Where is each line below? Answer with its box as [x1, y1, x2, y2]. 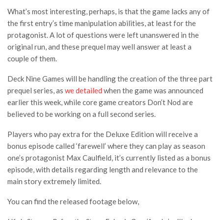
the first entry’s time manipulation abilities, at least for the [7, 19, 196, 28]
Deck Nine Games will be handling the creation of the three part [7, 74, 213, 83]
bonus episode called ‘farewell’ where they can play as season [7, 141, 205, 151]
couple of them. [7, 54, 57, 63]
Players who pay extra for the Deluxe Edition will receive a [7, 130, 198, 139]
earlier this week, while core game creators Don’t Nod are [7, 98, 193, 107]
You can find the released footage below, [7, 197, 139, 206]
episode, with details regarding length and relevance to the [7, 165, 198, 174]
